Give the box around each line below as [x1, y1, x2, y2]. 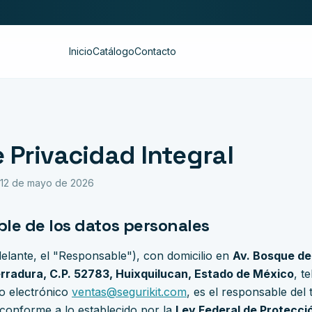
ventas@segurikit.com [72, 285, 187, 299]
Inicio [69, 45, 93, 57]
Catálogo [93, 45, 135, 57]
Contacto [134, 45, 177, 57]
